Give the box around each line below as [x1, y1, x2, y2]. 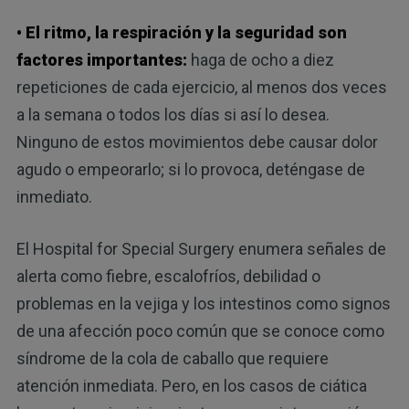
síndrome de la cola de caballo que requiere [16, 348, 329, 368]
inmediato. [16, 186, 92, 206]
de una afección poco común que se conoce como [16, 320, 384, 341]
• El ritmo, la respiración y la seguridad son [16, 22, 347, 42]
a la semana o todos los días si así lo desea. [16, 104, 330, 124]
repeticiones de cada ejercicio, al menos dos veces [16, 77, 387, 97]
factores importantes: [16, 49, 187, 69]
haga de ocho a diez [186, 49, 334, 69]
